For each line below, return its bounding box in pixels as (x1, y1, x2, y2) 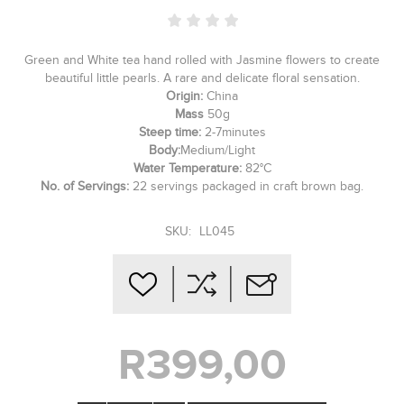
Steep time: (138, 124, 201, 141)
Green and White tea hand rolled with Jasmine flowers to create (24, 52, 380, 69)
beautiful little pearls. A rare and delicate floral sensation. (44, 70, 360, 87)
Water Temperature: (133, 161, 245, 177)
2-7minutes (200, 124, 266, 141)
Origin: (166, 88, 203, 105)
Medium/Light (180, 142, 255, 159)
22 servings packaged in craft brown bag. (133, 179, 363, 195)
